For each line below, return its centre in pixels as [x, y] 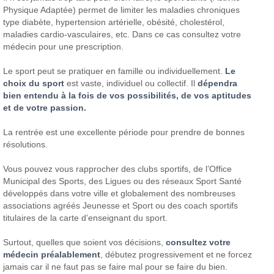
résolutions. [26, 144]
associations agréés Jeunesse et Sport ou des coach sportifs [121, 205]
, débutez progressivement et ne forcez [176, 254]
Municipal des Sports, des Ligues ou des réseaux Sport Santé [123, 181]
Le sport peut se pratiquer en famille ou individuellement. [114, 71]
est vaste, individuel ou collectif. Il [131, 83]
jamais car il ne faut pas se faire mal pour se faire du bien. [116, 266]
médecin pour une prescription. [64, 46]
